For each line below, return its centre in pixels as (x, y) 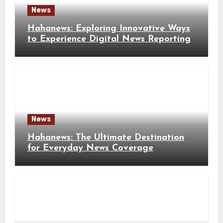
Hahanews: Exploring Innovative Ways (109, 28)
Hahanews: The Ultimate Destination (106, 137)
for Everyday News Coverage (90, 148)
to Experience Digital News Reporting (109, 39)
